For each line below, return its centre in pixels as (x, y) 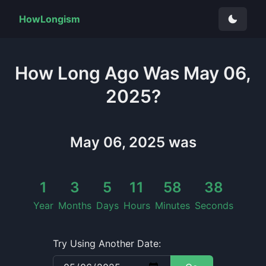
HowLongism (50, 19)
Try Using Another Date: (107, 243)
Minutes (172, 205)
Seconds (214, 205)
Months (75, 205)
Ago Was (144, 73)
